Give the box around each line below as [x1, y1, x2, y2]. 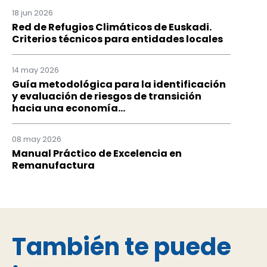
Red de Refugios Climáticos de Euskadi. [12, 20, 212, 35]
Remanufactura [12, 158, 95, 172]
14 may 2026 [12, 65, 59, 76]
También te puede [12, 229, 231, 263]
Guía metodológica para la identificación [12, 77, 226, 91]
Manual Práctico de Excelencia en [12, 146, 182, 160]
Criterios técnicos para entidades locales [12, 32, 223, 46]
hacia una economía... [12, 101, 125, 115]
